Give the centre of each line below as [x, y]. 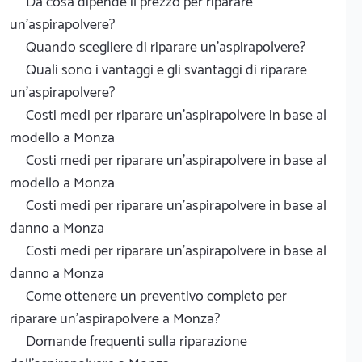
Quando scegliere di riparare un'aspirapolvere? [166, 47]
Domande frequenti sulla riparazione [137, 341]
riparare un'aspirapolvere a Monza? [115, 319]
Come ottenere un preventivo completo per [156, 296]
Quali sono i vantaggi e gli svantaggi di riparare [166, 70]
